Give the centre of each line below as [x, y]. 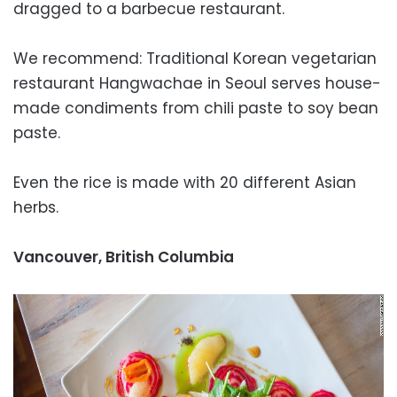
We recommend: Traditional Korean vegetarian [195, 58]
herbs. [36, 207]
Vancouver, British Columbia [124, 257]
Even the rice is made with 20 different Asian [185, 182]
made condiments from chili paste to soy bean [196, 108]
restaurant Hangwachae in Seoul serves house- [197, 83]
